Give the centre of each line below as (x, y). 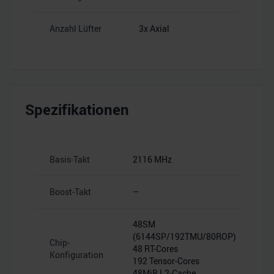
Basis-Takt (70, 159)
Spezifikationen (77, 109)
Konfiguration (76, 255)
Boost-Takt (70, 192)
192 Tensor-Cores (166, 261)
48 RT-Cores (155, 249)
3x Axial (154, 28)
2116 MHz (152, 159)
